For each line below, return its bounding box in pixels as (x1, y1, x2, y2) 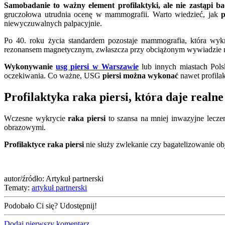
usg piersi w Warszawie (56, 62, 139, 71)
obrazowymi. (4, 123, 46, 132)
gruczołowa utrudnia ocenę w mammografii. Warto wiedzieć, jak (4, 10, 221, 19)
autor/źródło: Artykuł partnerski (4, 174, 103, 183)
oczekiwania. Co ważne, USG (4, 71, 100, 80)
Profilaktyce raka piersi (4, 140, 84, 149)
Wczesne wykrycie (4, 114, 68, 123)
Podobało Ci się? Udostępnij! (4, 201, 99, 210)
